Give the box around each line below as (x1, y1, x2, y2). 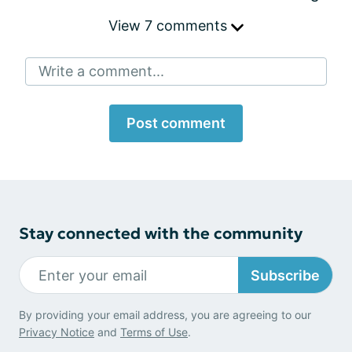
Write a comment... (38, 63, 164, 79)
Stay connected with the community (19, 223, 302, 244)
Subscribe (251, 266, 320, 284)
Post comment (126, 115, 225, 131)
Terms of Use (120, 325, 188, 339)
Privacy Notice (19, 325, 94, 339)
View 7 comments (108, 17, 231, 34)
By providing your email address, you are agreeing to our (19, 308, 311, 321)
